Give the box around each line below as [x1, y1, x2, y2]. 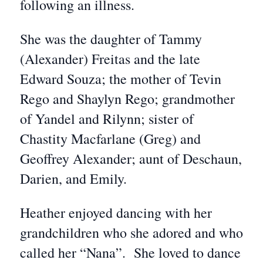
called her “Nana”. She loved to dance [20, 243, 241, 262]
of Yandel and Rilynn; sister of [20, 109, 194, 128]
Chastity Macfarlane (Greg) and [20, 129, 201, 148]
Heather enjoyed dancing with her [20, 203, 212, 222]
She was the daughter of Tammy [20, 29, 202, 48]
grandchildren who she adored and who [20, 223, 243, 242]
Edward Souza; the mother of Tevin [20, 69, 221, 88]
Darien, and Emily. [20, 169, 127, 188]
